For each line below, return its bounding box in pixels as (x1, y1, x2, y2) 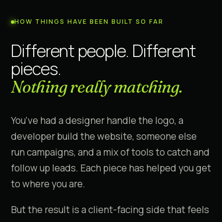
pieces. (11, 57, 61, 80)
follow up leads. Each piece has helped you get (11, 162, 211, 174)
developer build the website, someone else (11, 130, 197, 143)
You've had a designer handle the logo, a (11, 114, 183, 127)
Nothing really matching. (11, 76, 183, 97)
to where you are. (11, 177, 85, 190)
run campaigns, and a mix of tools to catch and (11, 146, 210, 159)
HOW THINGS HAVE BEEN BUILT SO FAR (14, 17, 164, 26)
